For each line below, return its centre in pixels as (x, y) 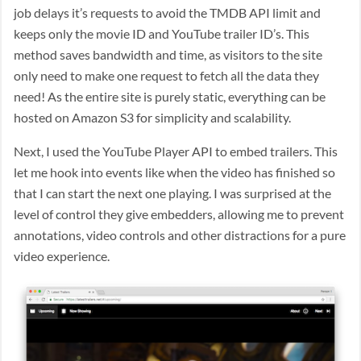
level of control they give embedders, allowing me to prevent (179, 214)
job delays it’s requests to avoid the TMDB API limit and (167, 12)
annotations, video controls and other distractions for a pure (180, 235)
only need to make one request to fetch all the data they (166, 75)
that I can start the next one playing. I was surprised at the (172, 193)
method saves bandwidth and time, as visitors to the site (168, 54)
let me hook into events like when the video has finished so (174, 172)
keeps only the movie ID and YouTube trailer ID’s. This (162, 33)
